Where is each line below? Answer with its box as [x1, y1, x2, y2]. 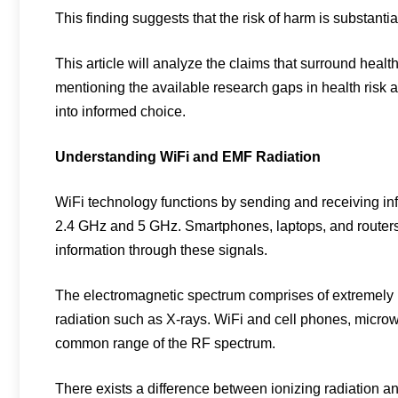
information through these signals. [55, 243, 267, 258]
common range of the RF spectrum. [55, 336, 275, 351]
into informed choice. [55, 104, 186, 119]
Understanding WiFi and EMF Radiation [55, 149, 321, 164]
